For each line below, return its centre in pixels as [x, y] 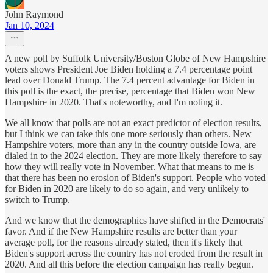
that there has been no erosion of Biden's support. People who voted [135, 178]
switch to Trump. [37, 200]
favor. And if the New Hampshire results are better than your [121, 231]
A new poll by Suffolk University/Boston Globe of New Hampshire [135, 58]
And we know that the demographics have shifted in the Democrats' [135, 220]
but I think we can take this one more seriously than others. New [128, 134]
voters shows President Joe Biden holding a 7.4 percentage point [129, 69]
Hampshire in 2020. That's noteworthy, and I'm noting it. [114, 102]
